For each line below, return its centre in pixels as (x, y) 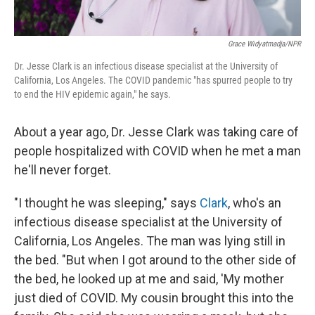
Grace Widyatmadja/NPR (264, 44)
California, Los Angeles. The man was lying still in (150, 240)
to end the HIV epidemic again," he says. (92, 94)
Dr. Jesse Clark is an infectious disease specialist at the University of (146, 66)
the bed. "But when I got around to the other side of (155, 259)
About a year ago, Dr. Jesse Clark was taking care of (156, 131)
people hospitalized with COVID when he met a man (157, 150)
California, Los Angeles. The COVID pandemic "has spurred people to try (153, 80)
